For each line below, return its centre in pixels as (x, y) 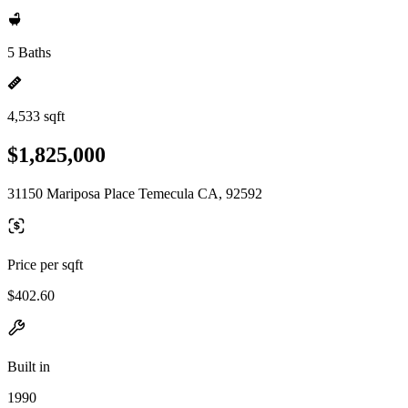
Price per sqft (45, 264)
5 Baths (29, 52)
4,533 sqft (36, 116)
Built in (29, 366)
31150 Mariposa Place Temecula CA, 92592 (135, 193)
